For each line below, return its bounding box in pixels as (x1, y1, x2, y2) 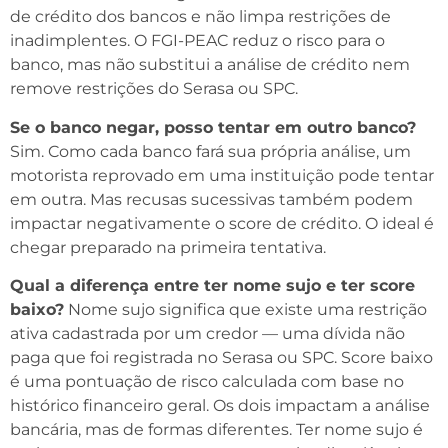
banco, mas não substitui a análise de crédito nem (10, 55, 410, 75)
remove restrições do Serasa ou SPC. (10, 79, 298, 99)
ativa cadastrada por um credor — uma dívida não (10, 324, 405, 344)
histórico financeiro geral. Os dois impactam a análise (10, 396, 430, 416)
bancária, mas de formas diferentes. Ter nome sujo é (10, 420, 423, 440)
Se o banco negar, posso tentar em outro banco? (10, 117, 416, 137)
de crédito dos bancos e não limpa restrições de (10, 7, 391, 27)
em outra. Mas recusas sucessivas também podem (10, 189, 413, 209)
